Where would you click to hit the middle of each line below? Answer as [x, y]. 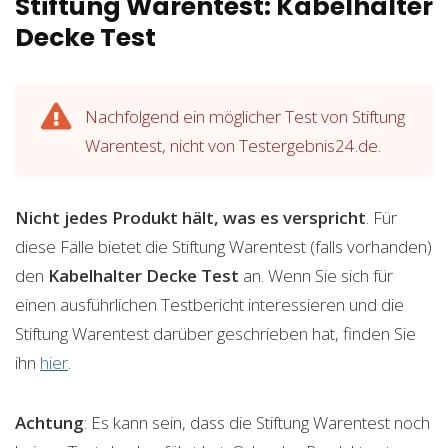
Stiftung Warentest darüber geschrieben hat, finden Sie [215, 333]
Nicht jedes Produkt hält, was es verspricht [190, 217]
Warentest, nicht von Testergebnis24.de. [233, 145]
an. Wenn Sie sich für [316, 275]
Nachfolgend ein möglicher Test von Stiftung [245, 116]
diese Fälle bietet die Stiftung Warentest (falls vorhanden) [223, 246]
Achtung [49, 422]
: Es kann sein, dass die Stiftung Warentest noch [257, 422]
